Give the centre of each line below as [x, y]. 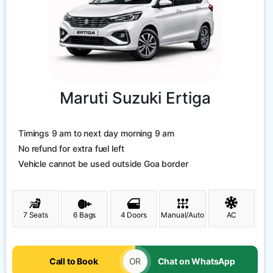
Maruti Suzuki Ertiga [135, 97]
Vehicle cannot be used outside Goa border [103, 163]
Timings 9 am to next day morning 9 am [97, 133]
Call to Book [73, 261]
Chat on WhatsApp [196, 261]
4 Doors [133, 214]
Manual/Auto [183, 214]
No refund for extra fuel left [71, 148]
